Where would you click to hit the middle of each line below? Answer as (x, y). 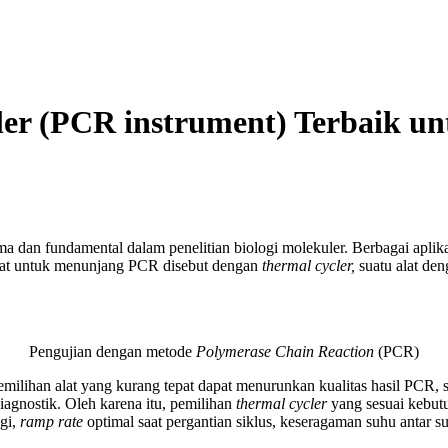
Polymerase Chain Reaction (287, 351)
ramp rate (53, 421)
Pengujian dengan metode (112, 351)
